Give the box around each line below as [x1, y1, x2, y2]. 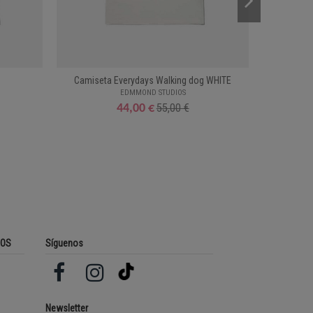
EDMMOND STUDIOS [119, 87, 186, 97]
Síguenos [45, 237, 84, 249]
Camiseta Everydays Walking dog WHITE [74, 75, 232, 87]
